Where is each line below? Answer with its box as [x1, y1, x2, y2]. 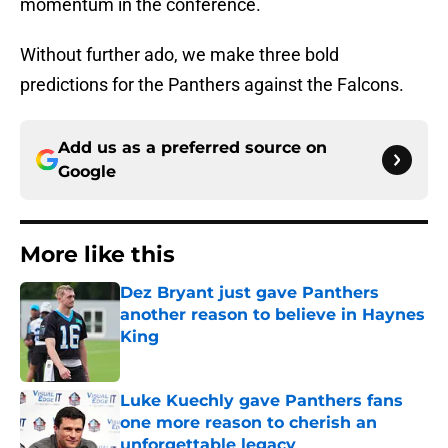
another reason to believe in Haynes [120, 305, 425, 325]
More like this [20, 241, 175, 269]
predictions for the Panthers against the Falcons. [20, 74, 404, 96]
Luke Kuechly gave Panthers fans [120, 391, 403, 411]
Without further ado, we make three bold [20, 44, 339, 66]
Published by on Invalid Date [119, 348, 293, 365]
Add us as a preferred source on [58, 138, 327, 158]
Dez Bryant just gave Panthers [120, 283, 379, 303]
